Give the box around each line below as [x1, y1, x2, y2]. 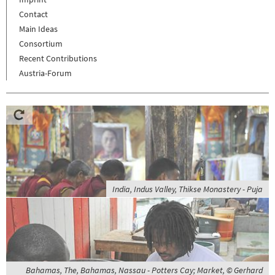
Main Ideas [19, 23, 58, 35]
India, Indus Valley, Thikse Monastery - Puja [112, 184, 263, 195]
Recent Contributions [19, 53, 97, 64]
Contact [19, 9, 48, 20]
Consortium [19, 38, 63, 50]
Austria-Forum [19, 68, 72, 79]
